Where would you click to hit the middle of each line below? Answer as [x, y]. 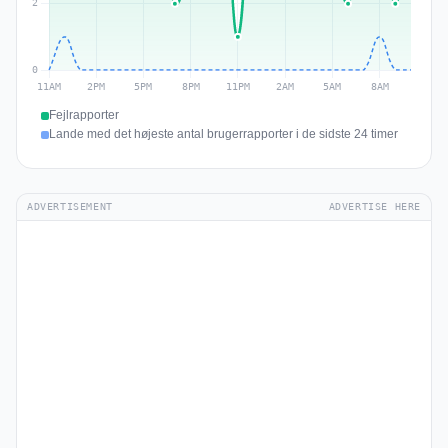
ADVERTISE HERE [374, 206]
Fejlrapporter [84, 115]
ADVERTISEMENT [70, 206]
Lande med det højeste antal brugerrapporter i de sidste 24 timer [223, 134]
